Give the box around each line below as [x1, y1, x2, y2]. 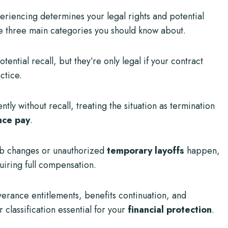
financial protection [128, 203, 212, 216]
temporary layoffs [107, 144, 184, 157]
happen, [184, 144, 220, 157]
